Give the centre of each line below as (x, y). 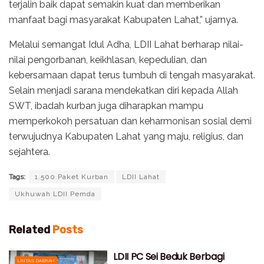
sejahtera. (29, 152)
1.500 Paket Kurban (72, 177)
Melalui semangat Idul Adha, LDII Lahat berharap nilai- (126, 45)
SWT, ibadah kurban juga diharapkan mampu (106, 106)
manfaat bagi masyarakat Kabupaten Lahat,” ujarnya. (123, 20)
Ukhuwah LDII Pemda (55, 194)
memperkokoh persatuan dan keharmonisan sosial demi (130, 121)
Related (29, 230)
